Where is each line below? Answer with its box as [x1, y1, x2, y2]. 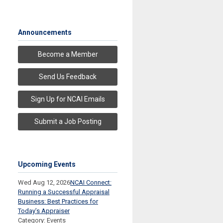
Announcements [18, 28, 72, 37]
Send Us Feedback [39, 73, 97, 81]
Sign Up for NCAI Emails [30, 95, 105, 104]
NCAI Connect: [70, 179, 111, 187]
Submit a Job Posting [34, 117, 102, 126]
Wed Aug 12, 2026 [18, 179, 70, 187]
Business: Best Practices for [18, 198, 98, 206]
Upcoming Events [18, 160, 76, 169]
